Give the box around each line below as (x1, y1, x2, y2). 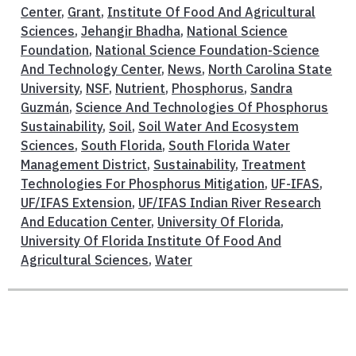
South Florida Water (168, 137, 290, 153)
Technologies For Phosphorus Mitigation (21, 175, 265, 192)
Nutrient (115, 79, 165, 96)
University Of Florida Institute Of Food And (21, 232, 281, 249)
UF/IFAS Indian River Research (138, 194, 321, 211)
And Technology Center (21, 60, 161, 77)
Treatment (242, 156, 306, 172)
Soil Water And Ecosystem (138, 118, 299, 134)
